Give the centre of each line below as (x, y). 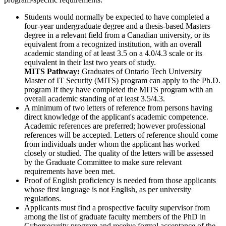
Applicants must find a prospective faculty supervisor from (117, 207)
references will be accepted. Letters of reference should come (121, 135)
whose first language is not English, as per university (108, 189)
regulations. (43, 198)
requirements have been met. (70, 171)
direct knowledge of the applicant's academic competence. (116, 117)
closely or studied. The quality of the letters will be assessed (119, 153)
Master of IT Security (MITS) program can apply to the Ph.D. (122, 80)
